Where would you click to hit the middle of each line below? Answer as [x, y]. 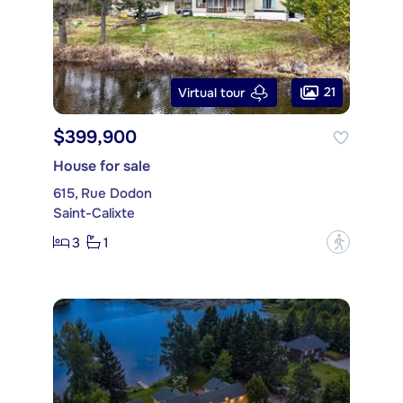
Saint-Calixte [94, 214]
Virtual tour [211, 92]
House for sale [102, 166]
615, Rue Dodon [103, 194]
